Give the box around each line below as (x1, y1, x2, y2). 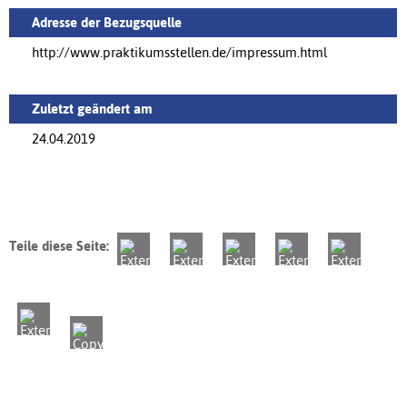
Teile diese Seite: (9, 237, 109, 253)
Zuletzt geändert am (32, 100, 153, 116)
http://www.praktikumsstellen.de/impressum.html (32, 44, 327, 60)
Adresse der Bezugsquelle (32, 14, 182, 30)
